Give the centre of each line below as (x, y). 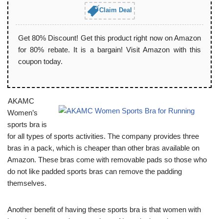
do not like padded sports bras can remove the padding (95, 172)
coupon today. (40, 62)
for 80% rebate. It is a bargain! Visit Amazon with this (109, 50)
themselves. (27, 183)
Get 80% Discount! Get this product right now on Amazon (109, 38)
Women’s (22, 113)
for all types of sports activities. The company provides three (103, 136)
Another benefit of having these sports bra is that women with (104, 210)
